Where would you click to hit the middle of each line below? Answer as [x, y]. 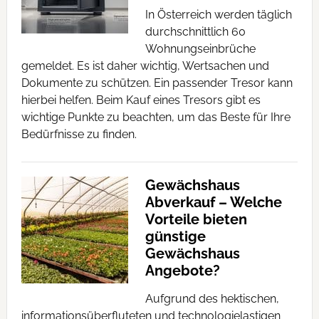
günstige [175, 236]
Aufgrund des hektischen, [212, 299]
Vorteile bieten [196, 219]
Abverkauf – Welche [213, 202]
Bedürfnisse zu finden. [79, 134]
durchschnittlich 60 [195, 32]
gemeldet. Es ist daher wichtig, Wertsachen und [145, 66]
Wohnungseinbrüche [200, 49]
